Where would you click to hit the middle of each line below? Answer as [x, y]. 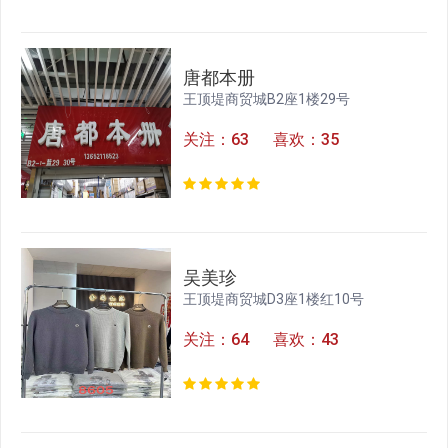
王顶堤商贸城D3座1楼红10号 [274, 299]
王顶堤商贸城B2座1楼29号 [267, 99]
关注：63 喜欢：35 [261, 140]
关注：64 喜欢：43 [261, 340]
